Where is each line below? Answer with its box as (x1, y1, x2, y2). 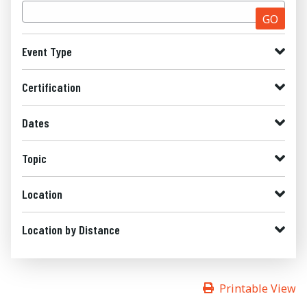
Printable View (219, 281, 296, 296)
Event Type (22, 44, 72, 59)
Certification (22, 79, 81, 95)
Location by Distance (22, 222, 120, 237)
